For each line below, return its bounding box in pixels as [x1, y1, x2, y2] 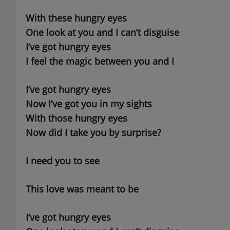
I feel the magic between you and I [25, 55, 174, 68]
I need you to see [25, 155, 100, 167]
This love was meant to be [25, 183, 139, 196]
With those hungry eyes [25, 112, 127, 125]
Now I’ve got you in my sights [25, 98, 152, 110]
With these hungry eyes [25, 12, 127, 25]
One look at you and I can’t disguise [25, 26, 179, 39]
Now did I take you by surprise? [25, 126, 161, 139]
